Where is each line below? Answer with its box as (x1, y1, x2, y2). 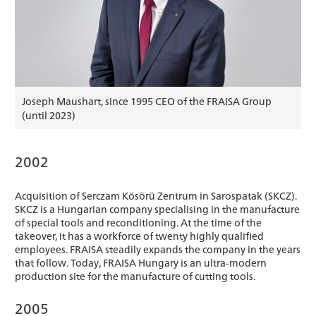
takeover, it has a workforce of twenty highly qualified (15, 229, 264, 243)
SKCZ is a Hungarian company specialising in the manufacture (15, 202, 300, 217)
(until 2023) (22, 108, 75, 123)
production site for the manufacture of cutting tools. (15, 269, 255, 284)
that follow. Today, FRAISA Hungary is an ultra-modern (15, 255, 267, 270)
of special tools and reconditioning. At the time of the (15, 215, 262, 230)
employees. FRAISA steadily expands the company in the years (15, 242, 300, 257)
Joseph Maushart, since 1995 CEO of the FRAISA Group (22, 94, 272, 109)
